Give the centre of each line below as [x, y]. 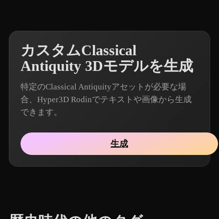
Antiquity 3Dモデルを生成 [107, 66]
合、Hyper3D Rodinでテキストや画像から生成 [106, 99]
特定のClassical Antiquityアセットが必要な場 [103, 87]
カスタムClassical [78, 50]
